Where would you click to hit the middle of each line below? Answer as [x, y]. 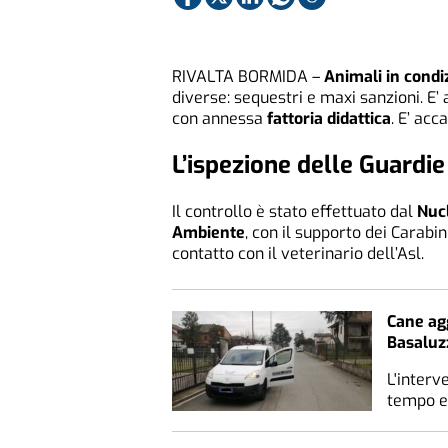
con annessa [219, 119]
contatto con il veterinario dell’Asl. [298, 254]
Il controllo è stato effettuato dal [294, 212]
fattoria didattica [329, 119]
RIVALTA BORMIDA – [248, 77]
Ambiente [208, 233]
